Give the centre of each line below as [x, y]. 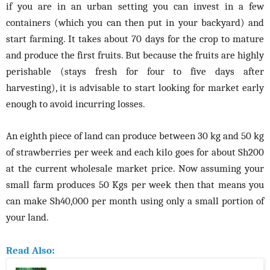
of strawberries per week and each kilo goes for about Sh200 [135, 152]
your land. [27, 217]
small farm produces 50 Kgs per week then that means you [135, 185]
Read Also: [30, 250]
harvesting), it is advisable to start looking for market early [135, 88]
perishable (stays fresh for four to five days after [135, 71]
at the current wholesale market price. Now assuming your [135, 168]
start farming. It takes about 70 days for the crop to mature [135, 39]
